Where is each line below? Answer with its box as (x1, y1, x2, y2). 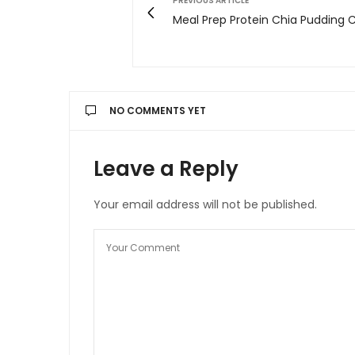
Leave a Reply (94, 155, 239, 184)
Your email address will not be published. (94, 197, 317, 213)
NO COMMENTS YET (109, 104, 206, 118)
